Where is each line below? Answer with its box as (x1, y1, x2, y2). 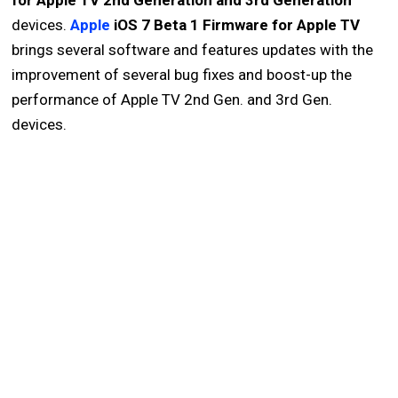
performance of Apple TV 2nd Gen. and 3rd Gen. (12, 91, 333, 108)
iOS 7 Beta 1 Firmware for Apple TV (110, 16, 361, 34)
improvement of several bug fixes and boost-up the (12, 66, 353, 84)
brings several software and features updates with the (12, 41, 374, 59)
